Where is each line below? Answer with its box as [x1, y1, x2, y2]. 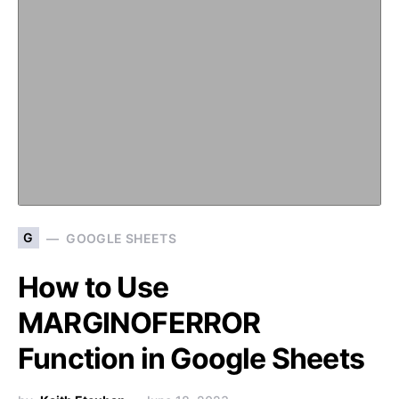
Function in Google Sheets [18, 341, 365, 376]
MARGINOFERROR [18, 305, 261, 340]
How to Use [18, 270, 168, 305]
